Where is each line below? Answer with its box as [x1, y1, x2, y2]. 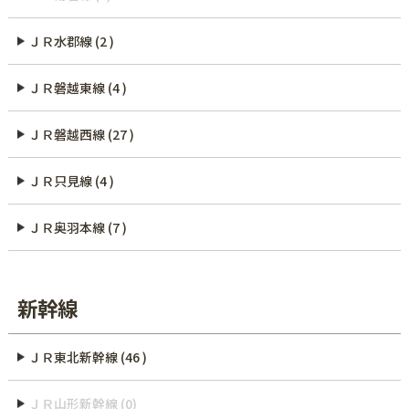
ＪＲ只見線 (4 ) [28, 172, 115, 191]
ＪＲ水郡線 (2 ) [28, 32, 115, 51]
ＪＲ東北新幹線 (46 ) [28, 347, 148, 366]
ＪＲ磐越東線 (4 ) [28, 79, 128, 98]
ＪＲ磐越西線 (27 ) [28, 125, 135, 144]
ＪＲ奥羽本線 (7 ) [28, 218, 128, 237]
